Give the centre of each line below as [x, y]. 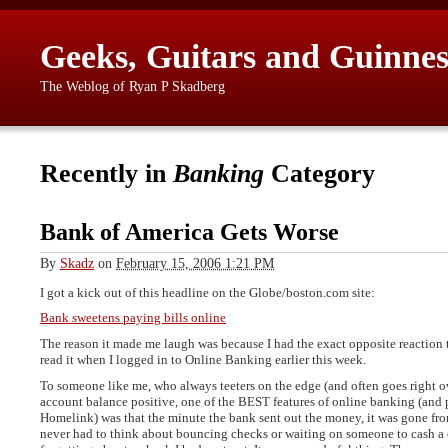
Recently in [106, 174]
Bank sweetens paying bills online [133, 318]
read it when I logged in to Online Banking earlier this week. [203, 360]
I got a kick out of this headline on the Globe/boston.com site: [207, 292]
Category [319, 174]
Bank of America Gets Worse [189, 232]
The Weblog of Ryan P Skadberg [132, 86]
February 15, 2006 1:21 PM [195, 262]
